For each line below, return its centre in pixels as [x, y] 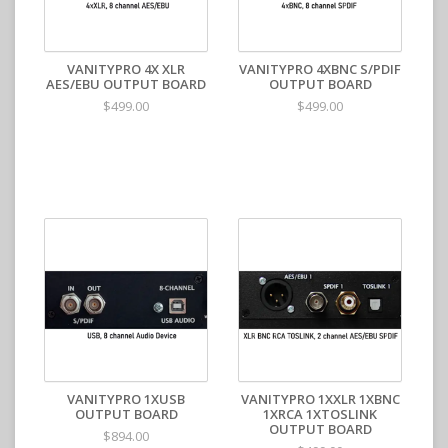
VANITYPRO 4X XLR [126, 69]
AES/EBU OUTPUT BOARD [126, 84]
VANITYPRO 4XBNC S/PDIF [320, 69]
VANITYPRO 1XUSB [126, 399]
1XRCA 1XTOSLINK [320, 414]
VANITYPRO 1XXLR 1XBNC [320, 399]
